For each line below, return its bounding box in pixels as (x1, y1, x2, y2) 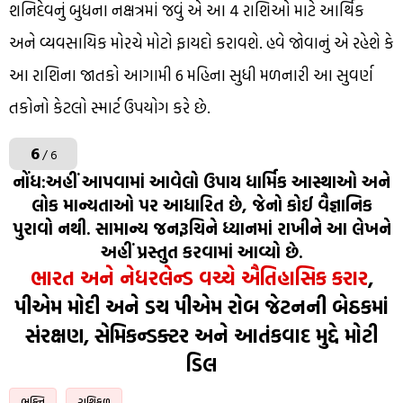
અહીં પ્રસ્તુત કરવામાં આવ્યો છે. (100, 238, 303, 264)
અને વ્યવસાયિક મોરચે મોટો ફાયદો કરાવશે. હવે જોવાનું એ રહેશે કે (9, 30, 394, 55)
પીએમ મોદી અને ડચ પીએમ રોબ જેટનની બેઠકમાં (14, 291, 389, 321)
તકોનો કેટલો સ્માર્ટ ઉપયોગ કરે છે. (9, 94, 210, 120)
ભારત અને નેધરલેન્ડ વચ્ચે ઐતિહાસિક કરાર (30, 262, 368, 292)
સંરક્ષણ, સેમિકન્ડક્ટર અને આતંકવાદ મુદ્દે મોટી (25, 319, 378, 350)
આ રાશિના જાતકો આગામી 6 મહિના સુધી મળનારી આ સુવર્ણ (9, 62, 373, 87)
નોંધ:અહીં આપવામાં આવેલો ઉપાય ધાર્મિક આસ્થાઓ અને (13, 168, 390, 194)
